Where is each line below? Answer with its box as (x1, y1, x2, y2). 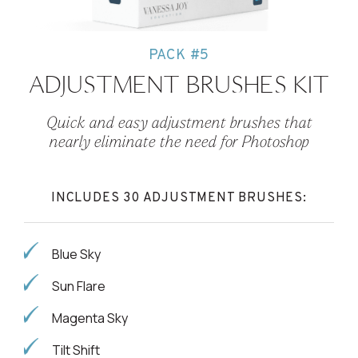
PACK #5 (148, 46, 210, 65)
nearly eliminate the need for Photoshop (49, 134, 309, 151)
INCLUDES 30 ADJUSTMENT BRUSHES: (51, 189, 307, 206)
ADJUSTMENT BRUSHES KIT (29, 68, 329, 100)
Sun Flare (52, 276, 105, 295)
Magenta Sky (52, 308, 128, 327)
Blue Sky (52, 245, 101, 263)
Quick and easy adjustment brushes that (46, 115, 312, 132)
